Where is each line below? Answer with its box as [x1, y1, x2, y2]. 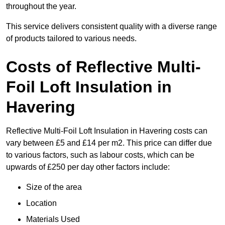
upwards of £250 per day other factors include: [6, 163, 172, 172]
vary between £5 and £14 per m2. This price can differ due [6, 139, 212, 148]
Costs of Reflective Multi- [6, 58, 201, 76]
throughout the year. [6, 2, 76, 11]
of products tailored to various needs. [6, 34, 139, 43]
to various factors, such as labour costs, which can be [6, 151, 194, 160]
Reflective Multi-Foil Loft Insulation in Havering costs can [6, 127, 207, 136]
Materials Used [26, 215, 82, 224]
